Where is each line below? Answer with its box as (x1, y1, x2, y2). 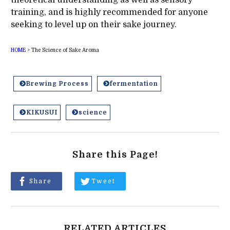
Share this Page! (72, 149, 158, 160)
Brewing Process (26, 80, 89, 87)
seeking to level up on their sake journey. (10, 20, 177, 29)
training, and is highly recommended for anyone (10, 7, 208, 17)
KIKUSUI (26, 108, 57, 116)
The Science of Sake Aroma (31, 47, 99, 53)
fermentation (109, 80, 158, 87)
